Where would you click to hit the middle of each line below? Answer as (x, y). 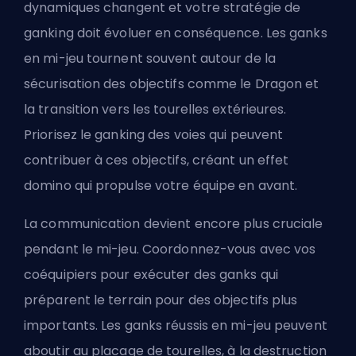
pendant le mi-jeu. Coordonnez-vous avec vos (170, 250)
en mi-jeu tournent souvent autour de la (150, 59)
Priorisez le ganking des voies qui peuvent (154, 135)
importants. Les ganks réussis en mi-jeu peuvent (176, 326)
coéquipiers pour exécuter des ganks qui (151, 275)
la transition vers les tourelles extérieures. (155, 110)
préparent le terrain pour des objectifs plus (161, 300)
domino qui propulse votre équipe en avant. (161, 186)
